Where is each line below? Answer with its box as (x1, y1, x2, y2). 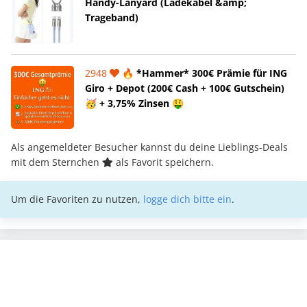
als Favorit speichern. (113, 155, 214, 169)
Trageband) (85, 10, 138, 24)
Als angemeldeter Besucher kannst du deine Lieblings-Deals (11, 140, 288, 153)
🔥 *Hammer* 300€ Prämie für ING (119, 66, 287, 79)
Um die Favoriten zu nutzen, (11, 192, 143, 206)
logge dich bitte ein (143, 192, 232, 206)
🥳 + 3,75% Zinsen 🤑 (85, 96, 184, 110)
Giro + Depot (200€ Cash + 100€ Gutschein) (85, 81, 284, 95)
